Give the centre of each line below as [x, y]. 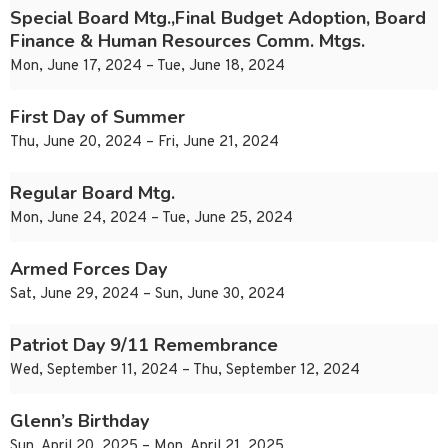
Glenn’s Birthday [79, 421]
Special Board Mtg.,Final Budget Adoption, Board [218, 18]
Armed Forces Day [88, 269]
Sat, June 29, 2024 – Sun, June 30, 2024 [147, 295]
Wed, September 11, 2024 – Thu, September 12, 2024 [185, 371]
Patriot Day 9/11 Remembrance [144, 345]
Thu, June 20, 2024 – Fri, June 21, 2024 [144, 143]
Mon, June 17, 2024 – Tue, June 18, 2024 [147, 67]
